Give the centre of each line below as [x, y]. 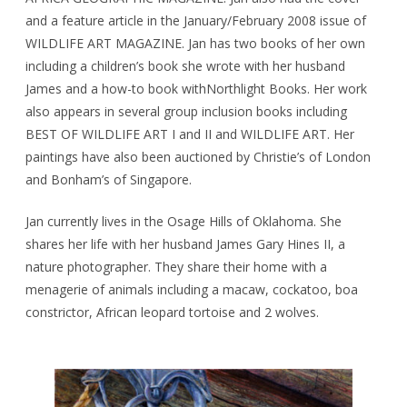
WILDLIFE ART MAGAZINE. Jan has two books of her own [195, 43]
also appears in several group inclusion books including [186, 111]
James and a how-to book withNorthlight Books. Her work [196, 88]
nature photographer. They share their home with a [176, 266]
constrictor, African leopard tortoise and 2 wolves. [172, 312]
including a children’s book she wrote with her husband [185, 65]
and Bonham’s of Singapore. [109, 179]
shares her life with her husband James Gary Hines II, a [185, 243]
